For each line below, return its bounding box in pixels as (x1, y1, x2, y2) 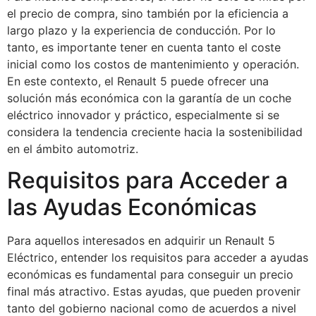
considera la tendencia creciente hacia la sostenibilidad (7, 124, 303, 139)
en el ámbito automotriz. (7, 141, 138, 156)
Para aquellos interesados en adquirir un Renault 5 (7, 233, 275, 248)
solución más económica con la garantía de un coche (7, 90, 291, 105)
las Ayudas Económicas (7, 193, 257, 221)
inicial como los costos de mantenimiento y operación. (7, 56, 299, 71)
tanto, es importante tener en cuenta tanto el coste (7, 39, 281, 54)
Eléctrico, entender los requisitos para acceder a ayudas (7, 250, 308, 265)
